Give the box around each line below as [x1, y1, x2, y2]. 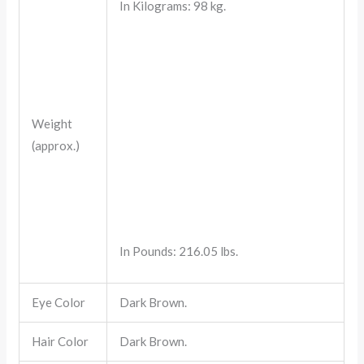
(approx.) [32, 137, 80, 153]
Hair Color [32, 333, 89, 349]
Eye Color [32, 294, 86, 310]
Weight [32, 115, 73, 131]
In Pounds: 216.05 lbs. [119, 243, 239, 258]
